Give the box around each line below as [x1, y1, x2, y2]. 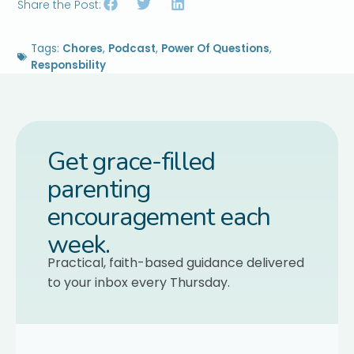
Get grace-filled [47, 144, 216, 179]
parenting [47, 171, 151, 206]
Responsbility [31, 57, 107, 73]
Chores [62, 40, 104, 56]
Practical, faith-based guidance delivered [47, 253, 304, 272]
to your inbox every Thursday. [47, 273, 230, 292]
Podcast [108, 40, 156, 56]
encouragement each [47, 199, 271, 234]
